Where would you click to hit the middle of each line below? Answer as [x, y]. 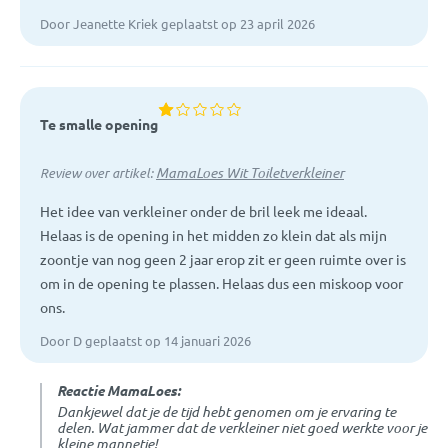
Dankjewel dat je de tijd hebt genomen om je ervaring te [226, 411]
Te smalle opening [99, 123]
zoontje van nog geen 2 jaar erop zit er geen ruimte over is [223, 258]
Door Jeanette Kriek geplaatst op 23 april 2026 [177, 23]
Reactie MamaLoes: [119, 390]
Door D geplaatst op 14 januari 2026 [145, 340]
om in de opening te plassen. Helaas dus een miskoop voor [221, 282]
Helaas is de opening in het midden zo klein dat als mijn [213, 234]
